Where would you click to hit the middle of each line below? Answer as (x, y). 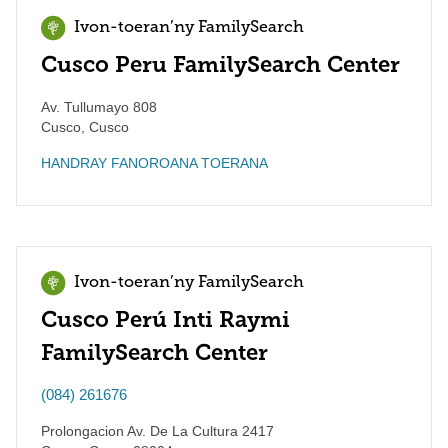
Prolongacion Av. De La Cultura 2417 (157, 431)
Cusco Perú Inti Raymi (165, 319)
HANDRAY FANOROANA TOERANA (154, 163)
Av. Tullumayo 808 (99, 107)
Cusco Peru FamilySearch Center (220, 64)
